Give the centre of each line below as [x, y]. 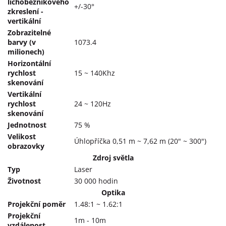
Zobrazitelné [29, 32]
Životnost [24, 181]
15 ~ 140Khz [95, 73]
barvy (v [22, 42]
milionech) [26, 51]
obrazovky [26, 146]
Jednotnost [27, 125]
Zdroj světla [113, 157]
